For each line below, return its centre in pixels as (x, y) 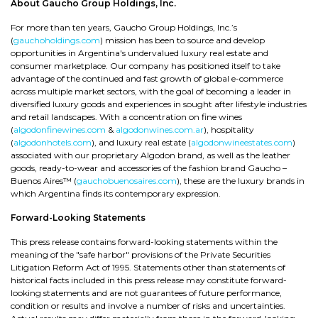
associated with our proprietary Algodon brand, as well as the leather (150, 155)
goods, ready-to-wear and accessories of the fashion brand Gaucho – (149, 168)
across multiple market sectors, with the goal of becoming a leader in (151, 91)
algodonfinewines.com (60, 130)
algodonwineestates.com (242, 142)
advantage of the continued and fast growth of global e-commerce (147, 78)
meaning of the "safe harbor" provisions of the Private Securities (141, 254)
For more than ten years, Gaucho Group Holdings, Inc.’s (124, 27)
